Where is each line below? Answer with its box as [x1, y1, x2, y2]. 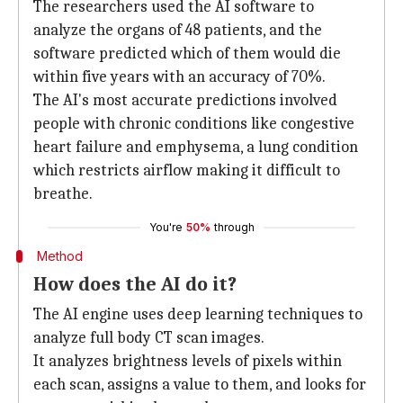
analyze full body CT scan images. [33, 328, 264, 347]
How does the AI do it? [33, 273, 237, 296]
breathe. [33, 184, 93, 203]
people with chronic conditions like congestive [33, 114, 354, 133]
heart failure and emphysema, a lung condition [33, 138, 358, 157]
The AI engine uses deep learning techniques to [33, 305, 363, 324]
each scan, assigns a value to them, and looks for [33, 375, 366, 394]
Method [36, 248, 83, 264]
